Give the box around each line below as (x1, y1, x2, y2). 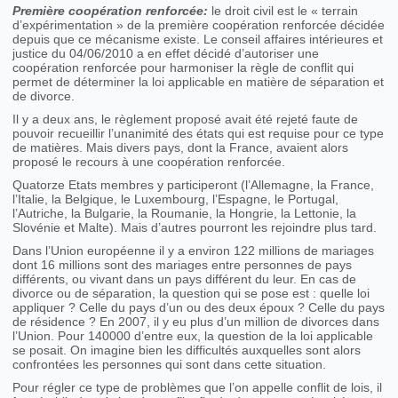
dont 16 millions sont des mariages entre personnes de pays (12, 258, 353, 273)
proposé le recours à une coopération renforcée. (12, 155, 286, 170)
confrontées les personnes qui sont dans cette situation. (12, 357, 327, 372)
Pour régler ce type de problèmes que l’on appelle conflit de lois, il (12, 380, 383, 395)
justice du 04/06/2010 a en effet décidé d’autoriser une (12, 46, 320, 61)
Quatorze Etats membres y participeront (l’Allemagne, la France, (12, 178, 375, 193)
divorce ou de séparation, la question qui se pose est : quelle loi (12, 286, 370, 301)
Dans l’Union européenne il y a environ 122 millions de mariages (12, 243, 375, 259)
